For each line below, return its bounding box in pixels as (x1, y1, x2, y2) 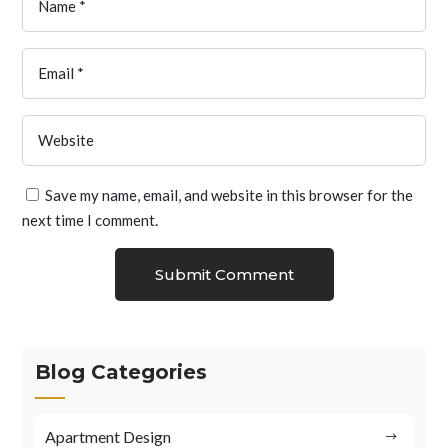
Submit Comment (154, 265, 294, 285)
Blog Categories (35, 360, 208, 385)
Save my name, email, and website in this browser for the (45, 186, 414, 205)
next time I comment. (22, 211, 159, 230)
